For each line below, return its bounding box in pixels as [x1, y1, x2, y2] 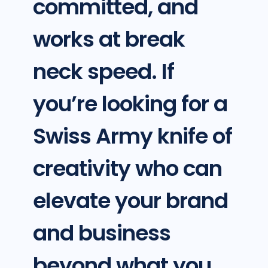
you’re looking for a [32, 89, 227, 120]
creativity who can [32, 153, 222, 184]
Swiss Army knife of [32, 121, 232, 152]
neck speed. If [32, 56, 174, 87]
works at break [32, 24, 185, 55]
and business [32, 218, 170, 249]
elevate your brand [32, 185, 228, 217]
